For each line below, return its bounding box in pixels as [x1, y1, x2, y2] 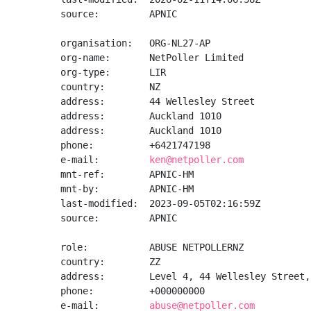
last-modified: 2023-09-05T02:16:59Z [60, 198, 260, 209]
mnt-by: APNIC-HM [60, 183, 194, 194]
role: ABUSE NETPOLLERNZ [60, 242, 244, 253]
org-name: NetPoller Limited [60, 52, 244, 63]
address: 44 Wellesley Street [60, 96, 255, 107]
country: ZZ [60, 256, 160, 267]
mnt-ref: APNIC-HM [60, 169, 194, 180]
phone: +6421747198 [60, 140, 210, 151]
